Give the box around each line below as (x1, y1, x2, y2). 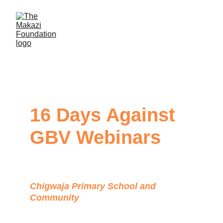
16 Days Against (30, 105, 181, 125)
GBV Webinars (30, 127, 161, 148)
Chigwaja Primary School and (30, 181, 158, 191)
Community (30, 193, 79, 203)
